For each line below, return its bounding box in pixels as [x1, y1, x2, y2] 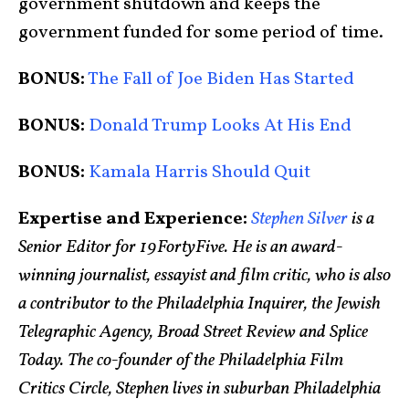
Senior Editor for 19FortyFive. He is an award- [18, 234, 342, 260]
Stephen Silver [247, 205, 348, 232]
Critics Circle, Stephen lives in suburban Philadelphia [18, 375, 381, 402]
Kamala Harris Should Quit [85, 159, 310, 185]
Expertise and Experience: [18, 205, 247, 232]
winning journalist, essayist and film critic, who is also [18, 262, 391, 288]
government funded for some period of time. [18, 19, 387, 46]
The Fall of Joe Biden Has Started [85, 66, 362, 92]
